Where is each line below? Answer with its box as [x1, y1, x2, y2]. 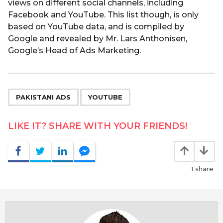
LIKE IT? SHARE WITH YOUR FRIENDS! [8, 120, 187, 131]
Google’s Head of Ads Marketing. [8, 45, 141, 55]
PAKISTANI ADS [16, 93, 71, 102]
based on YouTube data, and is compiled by [8, 21, 184, 31]
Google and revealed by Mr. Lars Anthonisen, [8, 33, 187, 43]
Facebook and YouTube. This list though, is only [8, 9, 199, 19]
